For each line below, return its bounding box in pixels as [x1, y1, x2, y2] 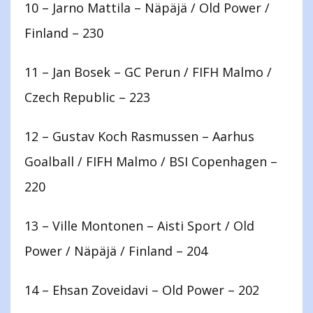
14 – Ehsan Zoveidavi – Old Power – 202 [24, 282, 259, 299]
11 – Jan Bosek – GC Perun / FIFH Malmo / [24, 64, 272, 81]
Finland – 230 [24, 24, 103, 42]
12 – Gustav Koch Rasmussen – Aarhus [24, 128, 254, 145]
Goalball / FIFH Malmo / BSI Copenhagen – [24, 153, 277, 170]
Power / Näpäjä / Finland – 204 [24, 242, 208, 260]
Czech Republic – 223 [24, 89, 150, 106]
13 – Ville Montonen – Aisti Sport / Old [24, 217, 254, 235]
